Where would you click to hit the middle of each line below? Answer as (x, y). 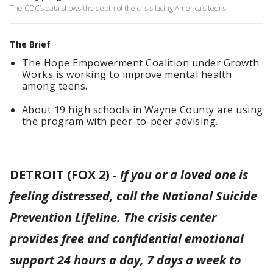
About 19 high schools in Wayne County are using (143, 110)
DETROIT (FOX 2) (60, 175)
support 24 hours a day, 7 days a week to (126, 260)
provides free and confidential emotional (127, 239)
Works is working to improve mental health (127, 74)
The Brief (30, 44)
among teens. (55, 86)
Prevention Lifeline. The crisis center (113, 217)
